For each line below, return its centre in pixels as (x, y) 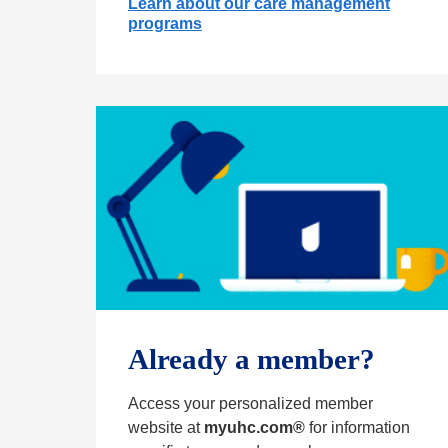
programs (165, 24)
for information (357, 428)
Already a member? (251, 359)
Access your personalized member (250, 404)
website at (166, 428)
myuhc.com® (254, 428)
